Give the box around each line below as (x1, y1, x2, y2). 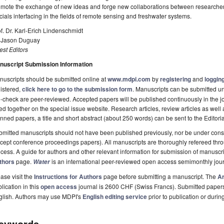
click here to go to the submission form (22, 84, 132, 94)
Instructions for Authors (34, 172, 102, 181)
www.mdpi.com (107, 74, 150, 84)
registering (160, 74, 191, 84)
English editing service (82, 192, 147, 201)
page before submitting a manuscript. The (102, 172, 217, 181)
